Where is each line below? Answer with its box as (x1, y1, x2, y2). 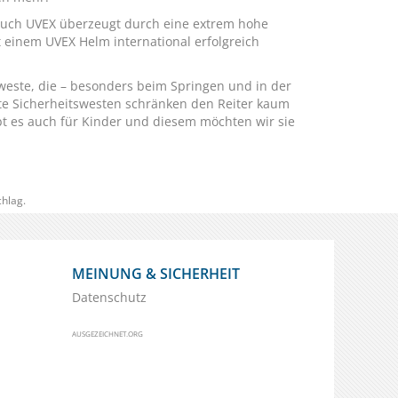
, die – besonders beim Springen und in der (31, 77, 291, 94)
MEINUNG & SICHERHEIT (72, 264, 240, 283)
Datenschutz (72, 289, 147, 306)
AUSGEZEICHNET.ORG (72, 329, 143, 338)
